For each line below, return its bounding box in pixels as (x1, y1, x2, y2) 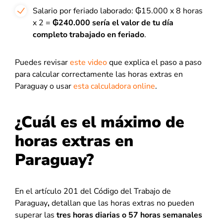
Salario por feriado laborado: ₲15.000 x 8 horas (33, 5, 203, 16)
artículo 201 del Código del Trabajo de (35, 186, 171, 197)
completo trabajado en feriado (33, 29, 144, 40)
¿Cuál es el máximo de (15, 111, 184, 133)
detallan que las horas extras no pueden (50, 198, 194, 209)
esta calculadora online (73, 81, 155, 92)
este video (70, 57, 107, 68)
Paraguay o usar (15, 81, 73, 92)
